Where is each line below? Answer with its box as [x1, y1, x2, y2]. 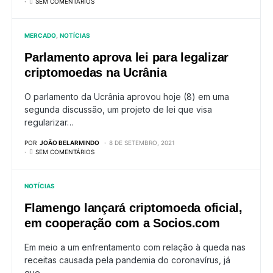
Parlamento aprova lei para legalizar [24, 51, 229, 64]
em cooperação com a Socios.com [24, 216, 220, 230]
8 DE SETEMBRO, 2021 [109, 139, 175, 146]
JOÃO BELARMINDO [40, 139, 99, 146]
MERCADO [24, 32, 56, 39]
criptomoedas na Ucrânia [24, 66, 167, 79]
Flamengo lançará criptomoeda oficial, [24, 201, 243, 214]
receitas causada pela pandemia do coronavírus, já [24, 255, 230, 265]
